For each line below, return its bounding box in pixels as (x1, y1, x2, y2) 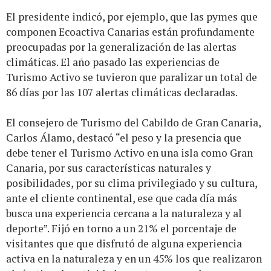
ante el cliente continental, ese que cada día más (6, 191, 237, 206)
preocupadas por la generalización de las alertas (6, 40, 237, 54)
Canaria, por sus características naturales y (6, 161, 211, 175)
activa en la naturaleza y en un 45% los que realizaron (6, 252, 262, 266)
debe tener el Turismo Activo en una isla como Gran (6, 146, 253, 160)
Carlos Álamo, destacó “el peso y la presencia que (6, 131, 241, 145)
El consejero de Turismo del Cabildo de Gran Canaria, (6, 116, 261, 130)
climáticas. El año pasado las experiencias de (6, 55, 220, 70)
